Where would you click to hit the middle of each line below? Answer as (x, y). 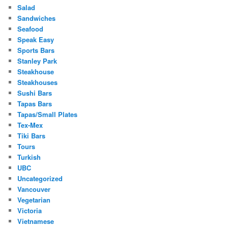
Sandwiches (37, 18)
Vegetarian (34, 200)
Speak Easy (36, 40)
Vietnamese (36, 221)
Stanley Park (37, 61)
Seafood (31, 29)
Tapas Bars (35, 104)
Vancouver (34, 189)
